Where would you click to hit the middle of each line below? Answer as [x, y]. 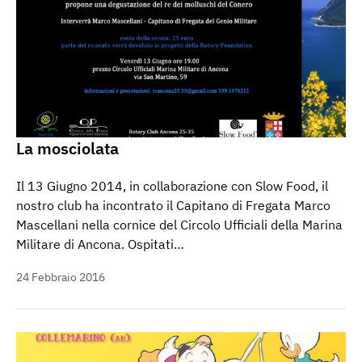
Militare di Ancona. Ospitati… [100, 244]
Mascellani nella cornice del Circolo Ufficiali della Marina [179, 224]
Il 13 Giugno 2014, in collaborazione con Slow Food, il [172, 185]
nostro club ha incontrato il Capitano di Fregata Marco [173, 205]
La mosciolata [67, 148]
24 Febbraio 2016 [61, 277]
